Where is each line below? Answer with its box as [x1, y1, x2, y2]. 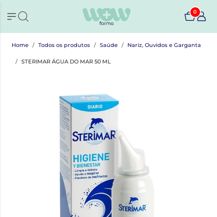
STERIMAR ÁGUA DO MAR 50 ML [21, 58, 111, 65]
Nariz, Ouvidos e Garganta [127, 41, 201, 48]
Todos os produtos [38, 41, 90, 48]
